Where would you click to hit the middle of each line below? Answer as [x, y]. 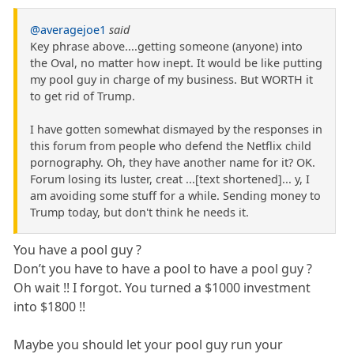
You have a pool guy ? [78, 250]
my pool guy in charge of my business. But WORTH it [171, 80]
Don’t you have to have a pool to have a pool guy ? [163, 269]
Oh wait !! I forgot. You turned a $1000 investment [162, 288]
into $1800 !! [50, 307]
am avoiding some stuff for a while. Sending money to [175, 196]
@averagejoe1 [68, 30]
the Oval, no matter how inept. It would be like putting [176, 63]
